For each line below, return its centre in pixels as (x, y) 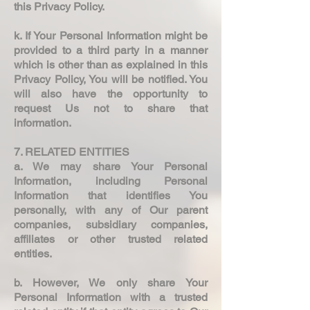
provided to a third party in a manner (111, 50)
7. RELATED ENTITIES (73, 152)
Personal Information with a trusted (111, 297)
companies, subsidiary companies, (111, 224)
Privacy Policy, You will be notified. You (111, 79)
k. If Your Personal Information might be (111, 35)
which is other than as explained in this (111, 64)
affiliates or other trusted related (111, 239)
